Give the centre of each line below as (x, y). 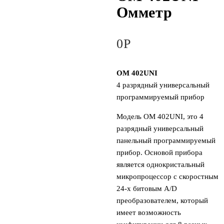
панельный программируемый (166, 140)
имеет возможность (148, 212)
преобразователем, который (162, 200)
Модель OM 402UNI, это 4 (160, 116)
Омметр (144, 12)
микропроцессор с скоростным (167, 176)
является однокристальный (160, 164)
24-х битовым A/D (146, 188)
